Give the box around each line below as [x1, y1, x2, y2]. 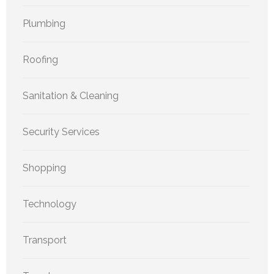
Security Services [23, 126, 100, 138]
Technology [23, 198, 76, 210]
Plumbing [23, 18, 65, 30]
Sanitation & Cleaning [23, 90, 119, 102]
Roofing [23, 54, 58, 66]
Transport [23, 234, 67, 246]
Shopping [23, 162, 66, 174]
